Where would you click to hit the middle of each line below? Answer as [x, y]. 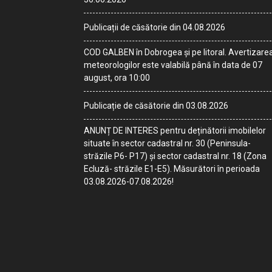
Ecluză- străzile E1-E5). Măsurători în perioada [172, 169]
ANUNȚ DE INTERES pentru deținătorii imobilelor [175, 131]
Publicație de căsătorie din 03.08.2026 [156, 106]
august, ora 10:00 [117, 78]
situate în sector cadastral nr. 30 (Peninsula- [167, 143]
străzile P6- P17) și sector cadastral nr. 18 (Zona [175, 156]
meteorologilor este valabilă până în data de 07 [173, 65]
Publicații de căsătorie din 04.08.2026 [155, 27]
